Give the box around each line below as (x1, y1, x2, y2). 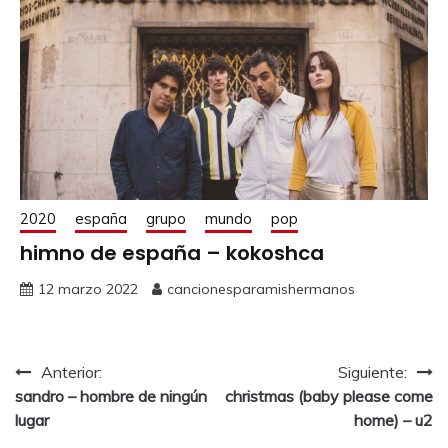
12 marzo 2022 (38, 280, 138, 299)
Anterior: (41, 362, 102, 383)
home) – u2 (354, 410, 433, 431)
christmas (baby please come (225, 386, 433, 407)
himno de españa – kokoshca (20, 239, 324, 268)
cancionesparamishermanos (167, 280, 355, 299)
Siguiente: (338, 362, 407, 383)
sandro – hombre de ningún (15, 386, 207, 407)
